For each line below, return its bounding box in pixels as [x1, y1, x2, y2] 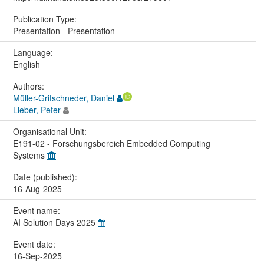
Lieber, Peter [12, 103, 61, 115]
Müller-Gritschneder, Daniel [12, 91, 114, 104]
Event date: [12, 237, 58, 250]
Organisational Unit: [12, 125, 89, 137]
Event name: [12, 204, 62, 216]
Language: [12, 46, 55, 58]
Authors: [12, 80, 47, 92]
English [12, 58, 40, 70]
